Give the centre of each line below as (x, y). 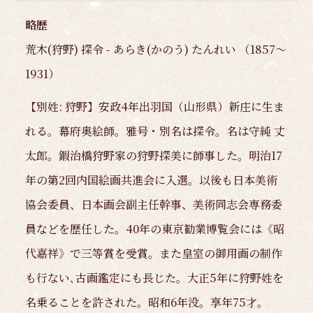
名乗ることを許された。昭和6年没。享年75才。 (147, 302)
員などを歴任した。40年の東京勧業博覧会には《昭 (155, 228)
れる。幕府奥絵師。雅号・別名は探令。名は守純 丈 (155, 131)
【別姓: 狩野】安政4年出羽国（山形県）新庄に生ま (155, 106)
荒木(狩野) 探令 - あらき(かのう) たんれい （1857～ (156, 49)
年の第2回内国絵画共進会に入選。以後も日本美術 (151, 180)
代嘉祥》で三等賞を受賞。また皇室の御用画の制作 (154, 253)
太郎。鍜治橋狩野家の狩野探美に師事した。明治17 (154, 155)
